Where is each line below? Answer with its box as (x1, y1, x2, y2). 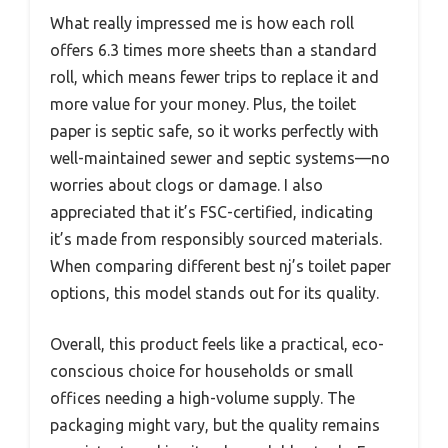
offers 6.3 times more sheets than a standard (50, 40, 377, 59)
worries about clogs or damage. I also (50, 175, 323, 194)
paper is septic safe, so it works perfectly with (50, 121, 379, 140)
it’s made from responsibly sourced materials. (50, 229, 382, 248)
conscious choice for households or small (50, 361, 353, 380)
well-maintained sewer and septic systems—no (50, 148, 390, 167)
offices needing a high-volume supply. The (50, 388, 355, 407)
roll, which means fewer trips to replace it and (50, 67, 379, 86)
